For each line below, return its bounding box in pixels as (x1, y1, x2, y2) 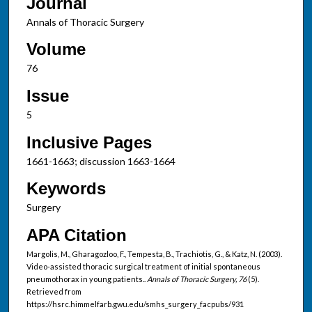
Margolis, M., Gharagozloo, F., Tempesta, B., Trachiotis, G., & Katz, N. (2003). (26, 249, 282, 258)
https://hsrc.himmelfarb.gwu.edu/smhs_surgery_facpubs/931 (26, 299, 244, 309)
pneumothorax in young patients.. (26, 274, 147, 283)
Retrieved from (26, 286, 81, 296)
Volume (26, 40, 86, 59)
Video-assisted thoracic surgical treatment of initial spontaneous (26, 261, 260, 271)
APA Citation (26, 225, 127, 244)
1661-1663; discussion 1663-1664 (26, 155, 175, 167)
